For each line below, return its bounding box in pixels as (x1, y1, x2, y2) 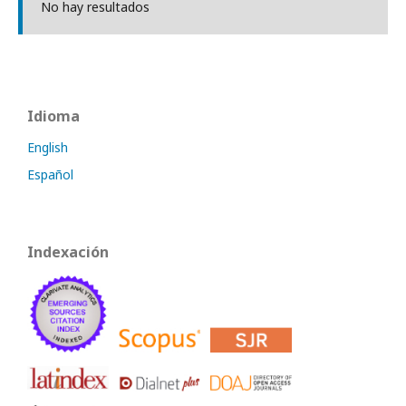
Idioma (27, 106, 80, 127)
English (27, 139, 68, 157)
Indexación (27, 242, 109, 263)
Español (27, 166, 73, 184)
